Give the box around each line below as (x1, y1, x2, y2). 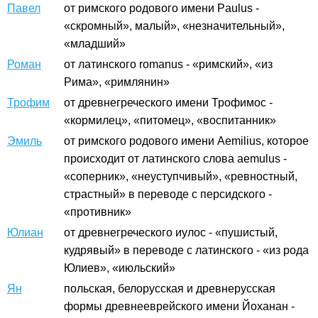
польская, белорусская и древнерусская (64, 282, 275, 295)
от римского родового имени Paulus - (64, 1, 259, 14)
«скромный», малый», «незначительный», (64, 19, 285, 32)
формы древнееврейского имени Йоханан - (64, 300, 295, 312)
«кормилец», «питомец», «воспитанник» (64, 114, 276, 126)
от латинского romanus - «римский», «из (64, 57, 273, 70)
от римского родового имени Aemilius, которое (64, 134, 309, 147)
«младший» (64, 37, 126, 50)
